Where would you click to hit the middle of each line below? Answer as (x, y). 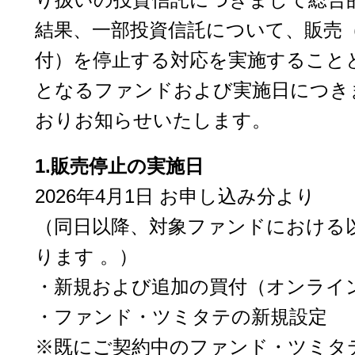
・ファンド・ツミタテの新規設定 (181, 317)
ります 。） (86, 256)
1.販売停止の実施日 (119, 166)
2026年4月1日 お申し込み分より (175, 196)
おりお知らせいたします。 (153, 120)
